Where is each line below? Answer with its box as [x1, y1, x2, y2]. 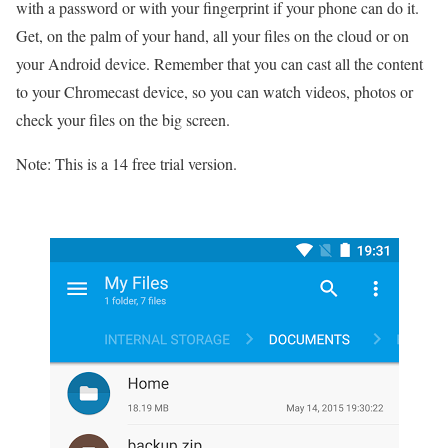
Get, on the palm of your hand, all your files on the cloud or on [16, 25, 409, 46]
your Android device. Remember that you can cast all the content [16, 53, 423, 74]
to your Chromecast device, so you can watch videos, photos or [16, 81, 413, 102]
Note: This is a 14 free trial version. [16, 153, 237, 174]
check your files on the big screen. [16, 109, 230, 130]
